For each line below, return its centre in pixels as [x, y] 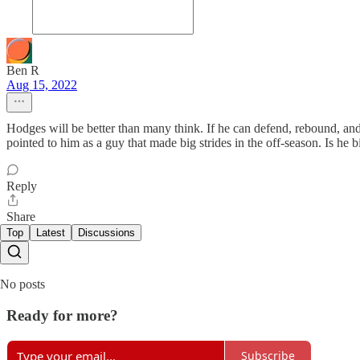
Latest [51, 233]
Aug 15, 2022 [42, 85]
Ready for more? [62, 315]
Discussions [106, 233]
